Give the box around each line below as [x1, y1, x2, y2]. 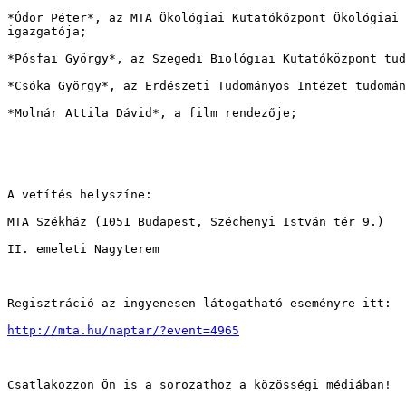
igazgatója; [7, 24, 87, 39]
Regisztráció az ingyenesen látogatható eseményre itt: [7, 296, 391, 311]
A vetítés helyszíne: [7, 188, 152, 202]
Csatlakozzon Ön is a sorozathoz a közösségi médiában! [7, 378, 391, 392]
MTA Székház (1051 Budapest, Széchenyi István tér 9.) [7, 215, 384, 229]
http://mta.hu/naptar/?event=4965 [7, 324, 239, 338]
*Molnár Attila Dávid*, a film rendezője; [7, 106, 297, 121]
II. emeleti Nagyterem [7, 242, 159, 256]
